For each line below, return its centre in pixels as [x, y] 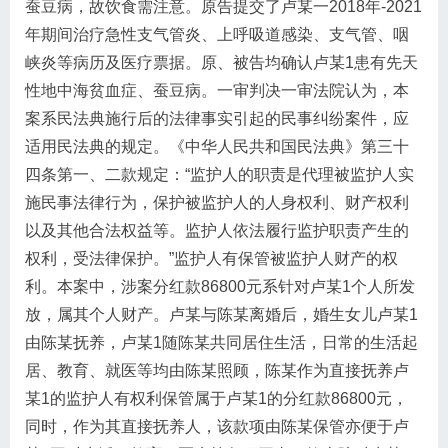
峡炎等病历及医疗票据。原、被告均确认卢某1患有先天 [221, 62]
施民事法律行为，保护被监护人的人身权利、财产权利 [217, 202]
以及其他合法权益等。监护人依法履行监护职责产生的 [217, 230]
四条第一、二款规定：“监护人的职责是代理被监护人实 [219, 174]
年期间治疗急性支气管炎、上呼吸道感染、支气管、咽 [217, 34]
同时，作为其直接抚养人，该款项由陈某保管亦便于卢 [217, 426]
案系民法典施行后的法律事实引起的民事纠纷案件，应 [217, 118]
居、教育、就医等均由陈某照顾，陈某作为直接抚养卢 [217, 370]
